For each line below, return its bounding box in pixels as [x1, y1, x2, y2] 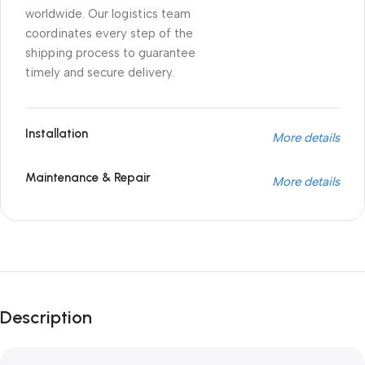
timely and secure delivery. [25, 64, 174, 80]
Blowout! [24, 312, 107, 339]
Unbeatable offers [24, 263, 126, 279]
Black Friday [24, 283, 142, 310]
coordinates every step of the [25, 25, 193, 41]
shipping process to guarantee [25, 45, 196, 60]
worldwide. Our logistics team [25, 6, 191, 21]
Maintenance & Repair [25, 169, 151, 185]
